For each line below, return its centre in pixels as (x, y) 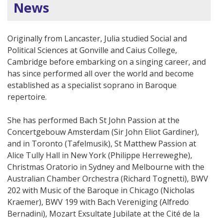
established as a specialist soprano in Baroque (92, 85)
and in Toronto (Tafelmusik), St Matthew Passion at (102, 143)
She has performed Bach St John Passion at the (93, 120)
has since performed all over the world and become (100, 73)
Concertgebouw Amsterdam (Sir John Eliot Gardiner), (103, 132)
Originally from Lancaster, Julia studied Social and (97, 38)
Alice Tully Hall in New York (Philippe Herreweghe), (100, 155)
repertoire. (27, 97)
